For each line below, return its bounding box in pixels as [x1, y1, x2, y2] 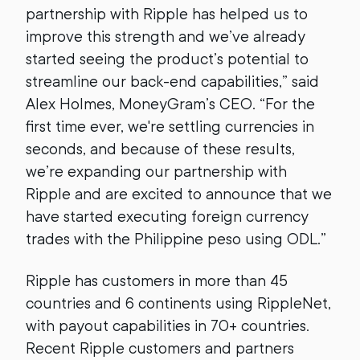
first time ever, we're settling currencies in [26, 117, 314, 136]
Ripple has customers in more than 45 [26, 272, 288, 290]
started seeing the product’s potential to [26, 50, 309, 68]
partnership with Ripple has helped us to [26, 5, 308, 23]
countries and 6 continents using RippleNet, [26, 294, 331, 313]
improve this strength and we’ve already [26, 27, 305, 46]
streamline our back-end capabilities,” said [26, 72, 319, 91]
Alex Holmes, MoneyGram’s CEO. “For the [26, 95, 315, 113]
